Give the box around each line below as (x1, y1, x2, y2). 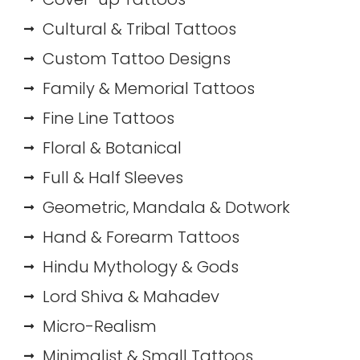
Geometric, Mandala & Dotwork (42, 195, 290, 219)
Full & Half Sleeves (42, 166, 183, 189)
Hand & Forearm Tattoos (42, 225, 239, 248)
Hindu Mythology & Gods (42, 255, 239, 278)
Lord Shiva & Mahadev (42, 284, 219, 308)
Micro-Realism (42, 314, 157, 337)
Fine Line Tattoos (42, 106, 174, 129)
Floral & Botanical (42, 136, 182, 159)
